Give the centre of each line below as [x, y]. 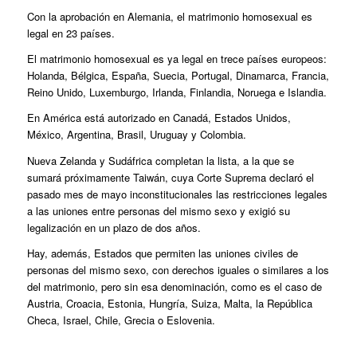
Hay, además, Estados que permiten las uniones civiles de [162, 253]
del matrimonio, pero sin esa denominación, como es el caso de [174, 286]
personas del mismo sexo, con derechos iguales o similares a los [178, 269]
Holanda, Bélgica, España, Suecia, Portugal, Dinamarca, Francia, [178, 76]
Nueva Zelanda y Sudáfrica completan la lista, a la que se [160, 160]
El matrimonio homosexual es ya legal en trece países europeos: [177, 59]
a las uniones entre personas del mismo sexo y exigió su [158, 210]
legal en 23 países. [71, 33]
